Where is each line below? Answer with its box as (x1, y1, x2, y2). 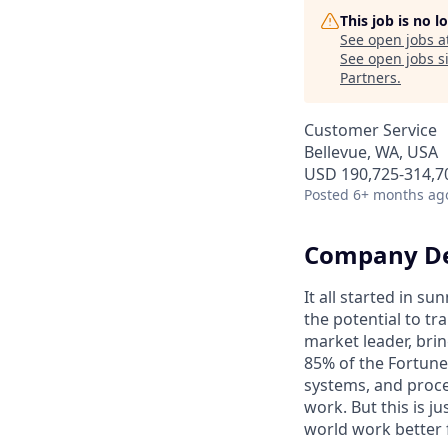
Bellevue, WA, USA (304, 141, 438, 163)
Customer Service (304, 119, 437, 141)
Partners (340, 68, 397, 87)
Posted (304, 185, 349, 204)
